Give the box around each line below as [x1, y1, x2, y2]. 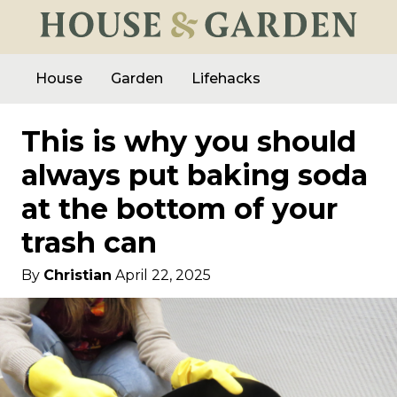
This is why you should [21, 124, 356, 159]
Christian [43, 267, 112, 284]
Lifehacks [191, 70, 261, 87]
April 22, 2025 [115, 267, 211, 284]
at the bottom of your [21, 191, 338, 226]
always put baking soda [21, 158, 368, 192]
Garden [111, 70, 163, 87]
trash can [21, 225, 157, 260]
